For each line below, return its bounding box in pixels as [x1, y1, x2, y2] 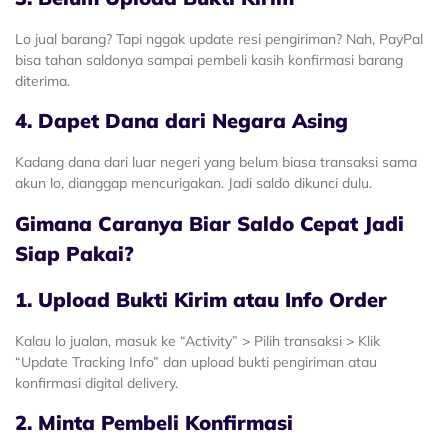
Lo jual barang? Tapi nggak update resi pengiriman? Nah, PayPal [15, 29, 423, 48]
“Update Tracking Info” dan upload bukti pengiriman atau [15, 352, 377, 371]
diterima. [15, 71, 70, 90]
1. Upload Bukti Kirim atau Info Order [15, 286, 387, 312]
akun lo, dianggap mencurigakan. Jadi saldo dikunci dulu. [15, 174, 372, 193]
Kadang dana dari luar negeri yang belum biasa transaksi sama [15, 153, 417, 172]
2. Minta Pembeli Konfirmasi [15, 410, 293, 436]
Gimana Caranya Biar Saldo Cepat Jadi [15, 210, 404, 236]
